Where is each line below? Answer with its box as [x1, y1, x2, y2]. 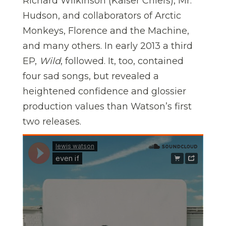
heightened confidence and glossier [23, 85, 186, 97]
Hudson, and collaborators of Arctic [23, 10, 181, 21]
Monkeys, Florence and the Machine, [23, 25, 189, 36]
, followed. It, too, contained [61, 55, 184, 67]
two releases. [23, 116, 81, 127]
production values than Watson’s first [23, 100, 192, 112]
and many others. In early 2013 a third [23, 40, 193, 51]
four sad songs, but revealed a [23, 70, 159, 82]
